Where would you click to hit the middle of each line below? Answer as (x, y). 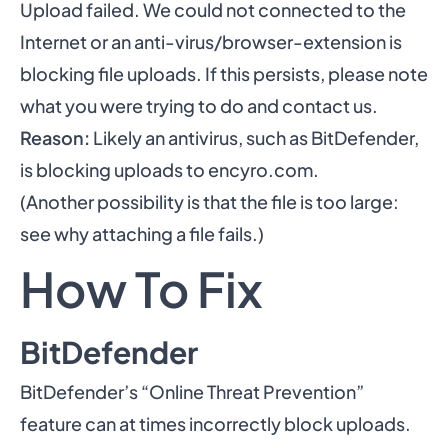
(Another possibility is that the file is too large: (209, 201)
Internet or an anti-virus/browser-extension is (211, 41)
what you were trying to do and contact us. (199, 105)
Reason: (55, 137)
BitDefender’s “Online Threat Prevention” (192, 391)
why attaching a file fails (153, 233)
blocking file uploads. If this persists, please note (224, 73)
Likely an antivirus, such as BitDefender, (254, 137)
